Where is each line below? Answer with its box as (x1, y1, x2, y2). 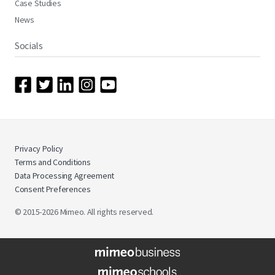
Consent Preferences (15, 184, 91, 195)
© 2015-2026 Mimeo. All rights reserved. (15, 206, 154, 218)
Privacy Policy (15, 143, 64, 155)
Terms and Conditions (15, 157, 91, 168)
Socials (15, 39, 43, 52)
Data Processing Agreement (15, 170, 114, 182)
